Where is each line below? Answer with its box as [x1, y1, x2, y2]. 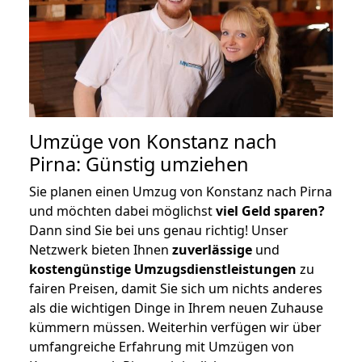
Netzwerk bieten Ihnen [29, 240, 172, 259]
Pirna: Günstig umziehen [29, 150, 249, 177]
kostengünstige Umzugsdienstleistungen [29, 259, 297, 278]
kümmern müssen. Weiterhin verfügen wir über [29, 318, 322, 336]
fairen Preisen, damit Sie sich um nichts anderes [29, 279, 322, 297]
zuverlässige [172, 240, 252, 259]
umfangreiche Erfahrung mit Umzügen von [29, 337, 294, 356]
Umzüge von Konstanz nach [29, 128, 277, 154]
